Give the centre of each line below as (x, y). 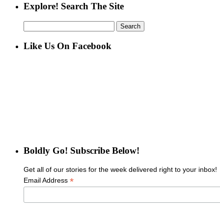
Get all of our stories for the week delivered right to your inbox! (120, 169)
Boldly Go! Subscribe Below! (82, 151)
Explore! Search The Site (74, 6)
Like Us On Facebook (68, 46)
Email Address (47, 180)
